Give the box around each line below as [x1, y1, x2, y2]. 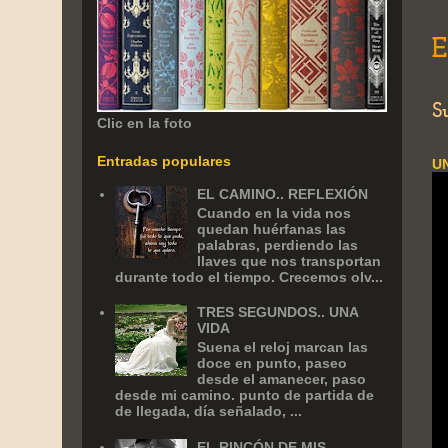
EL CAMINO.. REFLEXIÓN [197, 185, 369, 202]
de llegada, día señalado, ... [114, 402, 302, 419]
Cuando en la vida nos [197, 204, 352, 221]
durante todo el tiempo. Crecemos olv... [114, 268, 383, 285]
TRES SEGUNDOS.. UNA [197, 304, 359, 321]
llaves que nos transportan [197, 252, 382, 269]
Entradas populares [97, 153, 231, 169]
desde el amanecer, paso [197, 370, 367, 387]
